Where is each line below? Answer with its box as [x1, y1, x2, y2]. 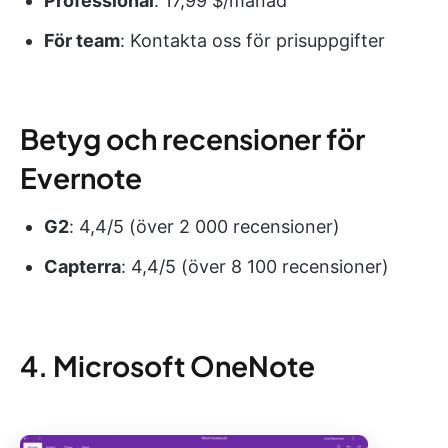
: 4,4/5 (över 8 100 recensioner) [121, 255, 389, 277]
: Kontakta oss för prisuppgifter [120, 29, 385, 51]
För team [44, 29, 120, 51]
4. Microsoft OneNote [20, 347, 315, 383]
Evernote [20, 159, 142, 195]
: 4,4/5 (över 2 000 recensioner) [69, 215, 340, 237]
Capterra [44, 255, 121, 277]
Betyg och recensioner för [20, 120, 365, 156]
